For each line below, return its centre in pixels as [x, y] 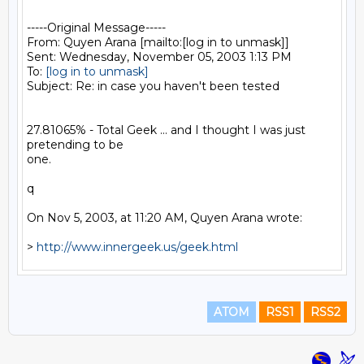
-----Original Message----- [96, 28]
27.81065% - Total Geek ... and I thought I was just [166, 130]
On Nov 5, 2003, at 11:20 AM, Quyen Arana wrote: [165, 218]
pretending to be [75, 145]
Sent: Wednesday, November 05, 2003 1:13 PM [159, 57]
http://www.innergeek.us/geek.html [137, 247]
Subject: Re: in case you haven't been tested [153, 86]
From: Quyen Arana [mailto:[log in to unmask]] [158, 42]
